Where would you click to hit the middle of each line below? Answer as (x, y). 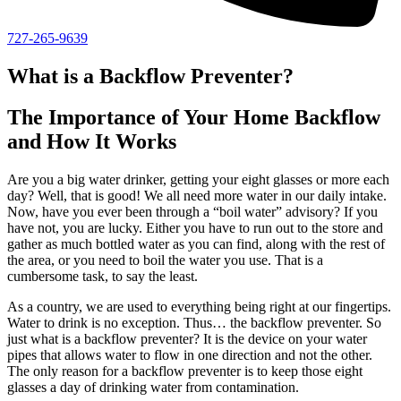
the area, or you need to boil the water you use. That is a (165, 260)
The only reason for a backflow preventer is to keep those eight (185, 371)
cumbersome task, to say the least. (102, 277)
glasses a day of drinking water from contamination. (153, 388)
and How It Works (92, 142)
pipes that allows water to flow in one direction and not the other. (190, 355)
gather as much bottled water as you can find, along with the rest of (196, 244)
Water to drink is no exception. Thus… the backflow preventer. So (194, 323)
